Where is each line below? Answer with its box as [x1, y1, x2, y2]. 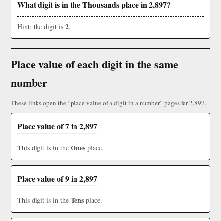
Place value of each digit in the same [11, 56, 178, 73]
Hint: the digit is [17, 22, 65, 32]
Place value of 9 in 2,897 [17, 173, 97, 184]
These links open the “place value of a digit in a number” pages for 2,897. [11, 98, 206, 108]
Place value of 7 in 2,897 [17, 120, 97, 132]
